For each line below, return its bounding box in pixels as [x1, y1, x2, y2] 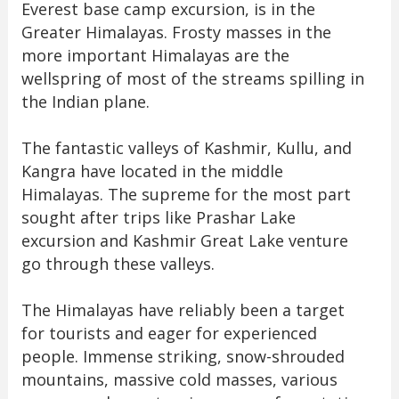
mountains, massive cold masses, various [20, 368, 338, 390]
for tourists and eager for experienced [20, 322, 317, 344]
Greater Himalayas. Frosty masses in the [20, 20, 331, 43]
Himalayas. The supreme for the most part [20, 183, 351, 205]
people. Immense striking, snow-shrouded [20, 345, 345, 367]
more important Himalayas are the [20, 44, 289, 66]
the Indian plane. [20, 90, 154, 112]
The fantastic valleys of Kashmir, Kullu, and [20, 136, 352, 159]
